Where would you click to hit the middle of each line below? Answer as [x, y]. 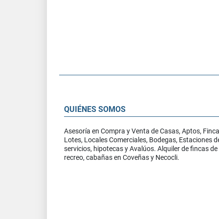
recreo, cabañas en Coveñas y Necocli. [122, 157]
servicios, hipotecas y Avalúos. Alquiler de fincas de [141, 148]
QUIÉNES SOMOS [95, 109]
